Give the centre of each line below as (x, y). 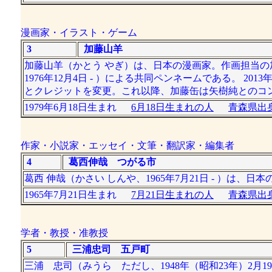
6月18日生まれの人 (172, 107)
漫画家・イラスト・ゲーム (79, 32)
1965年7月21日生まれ (77, 195)
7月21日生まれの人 (172, 195)
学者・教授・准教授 (64, 233)
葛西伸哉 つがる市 (110, 162)
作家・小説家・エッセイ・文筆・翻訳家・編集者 (127, 145)
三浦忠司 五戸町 (108, 249)
